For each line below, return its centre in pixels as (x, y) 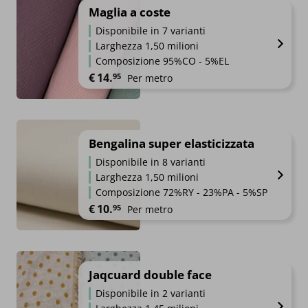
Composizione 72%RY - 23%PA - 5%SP (181, 192)
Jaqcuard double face (150, 275)
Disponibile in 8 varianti (151, 162)
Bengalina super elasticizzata (172, 144)
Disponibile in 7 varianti (151, 31)
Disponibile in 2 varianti (151, 294)
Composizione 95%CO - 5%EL (162, 61)
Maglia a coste (130, 12)
